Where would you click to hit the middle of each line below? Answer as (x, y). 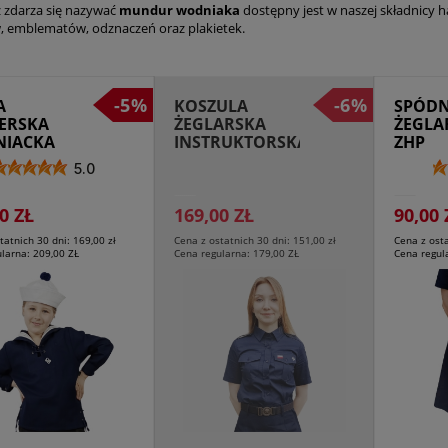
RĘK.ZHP (207, 177)
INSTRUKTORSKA (240, 141)
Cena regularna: (213, 253)
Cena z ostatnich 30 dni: (233, 240)
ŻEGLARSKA (219, 123)
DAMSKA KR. (223, 159)
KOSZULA (210, 105)
